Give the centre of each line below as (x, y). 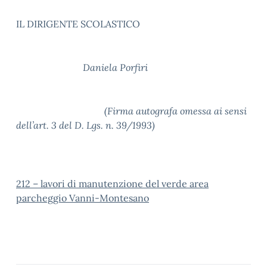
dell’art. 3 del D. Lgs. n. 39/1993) (86, 125)
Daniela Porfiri (82, 67)
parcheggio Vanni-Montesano (83, 198)
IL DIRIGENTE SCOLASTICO (78, 24)
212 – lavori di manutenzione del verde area (112, 184)
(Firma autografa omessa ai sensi (131, 111)
